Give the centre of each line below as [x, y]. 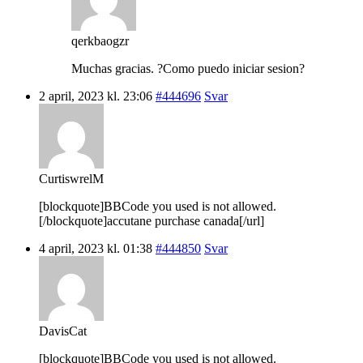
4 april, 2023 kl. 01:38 [96, 248]
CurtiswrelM [71, 178]
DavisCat [63, 331]
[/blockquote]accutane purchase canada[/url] [152, 220]
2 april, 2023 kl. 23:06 [96, 96]
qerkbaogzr [100, 41]
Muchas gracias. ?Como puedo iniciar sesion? [188, 68]
